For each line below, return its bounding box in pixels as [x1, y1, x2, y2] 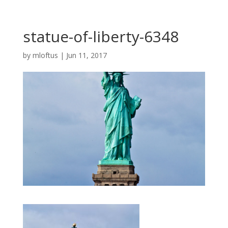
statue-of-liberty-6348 [22, 26, 179, 47]
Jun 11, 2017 [66, 50, 107, 60]
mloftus [32, 50, 58, 60]
